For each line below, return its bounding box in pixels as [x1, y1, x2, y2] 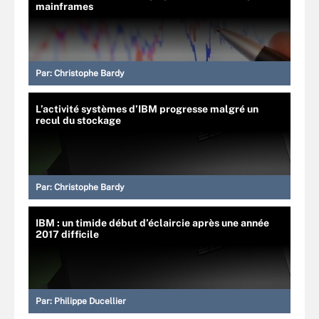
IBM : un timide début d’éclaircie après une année [36, 217, 269, 229]
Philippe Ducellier [54, 296, 126, 306]
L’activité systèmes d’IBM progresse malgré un [36, 103, 258, 115]
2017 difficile [36, 229, 99, 240]
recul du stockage [36, 115, 121, 126]
